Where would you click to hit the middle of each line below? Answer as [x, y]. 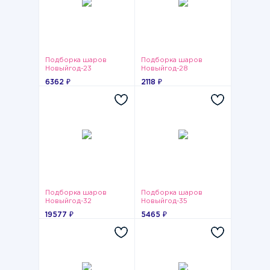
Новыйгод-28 [165, 69]
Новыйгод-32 [68, 201]
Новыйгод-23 [68, 69]
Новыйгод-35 [164, 201]
